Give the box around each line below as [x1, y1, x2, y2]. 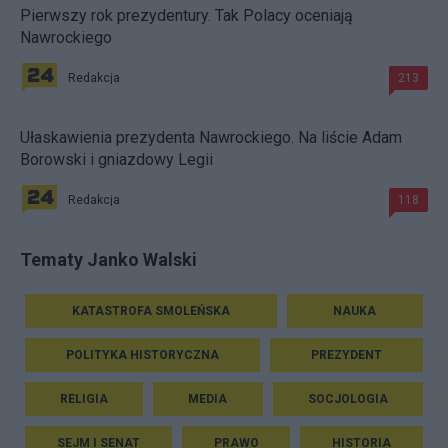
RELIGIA [60, 392, 109, 407]
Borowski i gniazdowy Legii [20, 150, 213, 170]
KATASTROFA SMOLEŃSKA [71, 304, 230, 319]
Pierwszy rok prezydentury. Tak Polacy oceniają [20, 6, 353, 26]
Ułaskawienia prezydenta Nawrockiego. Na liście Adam [20, 128, 402, 148]
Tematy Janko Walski [20, 249, 197, 271]
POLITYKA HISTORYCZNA [66, 348, 219, 363]
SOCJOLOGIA [307, 392, 388, 407]
